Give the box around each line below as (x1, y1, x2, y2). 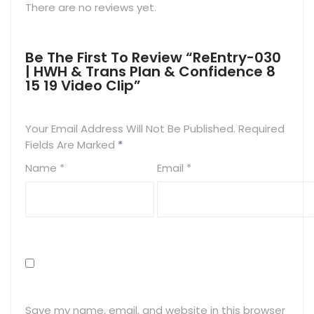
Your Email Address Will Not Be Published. (25, 121, 235, 136)
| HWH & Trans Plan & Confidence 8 (25, 62, 275, 81)
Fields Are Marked (25, 137, 118, 152)
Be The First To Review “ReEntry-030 (25, 48, 281, 67)
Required (238, 121, 285, 136)
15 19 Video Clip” (25, 76, 141, 95)
